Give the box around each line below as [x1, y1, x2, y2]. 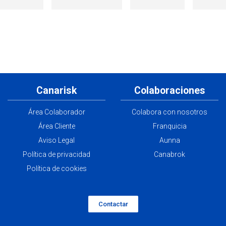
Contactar [98, 200, 128, 208]
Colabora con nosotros [132, 107, 207, 116]
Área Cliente [38, 122, 75, 130]
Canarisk [36, 84, 77, 96]
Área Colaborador [28, 107, 85, 116]
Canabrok [154, 150, 185, 158]
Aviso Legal [38, 136, 75, 144]
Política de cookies [26, 164, 87, 173]
